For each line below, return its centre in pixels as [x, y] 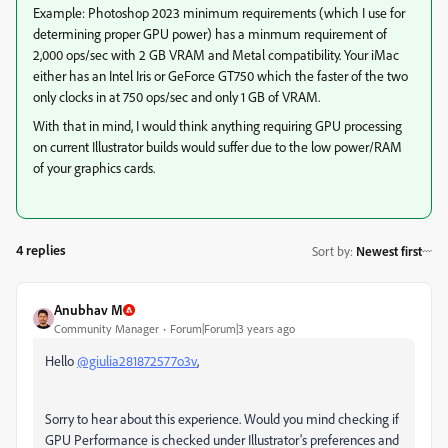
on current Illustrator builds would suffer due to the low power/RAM [217, 147]
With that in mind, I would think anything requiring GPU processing [217, 126]
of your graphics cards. [94, 168]
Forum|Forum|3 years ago [232, 329]
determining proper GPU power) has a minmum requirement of [210, 34]
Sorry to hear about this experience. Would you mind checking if [222, 419]
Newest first [389, 250]
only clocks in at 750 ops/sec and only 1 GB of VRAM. [178, 97]
